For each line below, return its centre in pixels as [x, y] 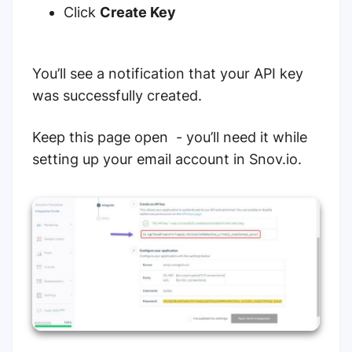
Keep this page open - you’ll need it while [170, 137]
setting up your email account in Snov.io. [169, 159]
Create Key [138, 13]
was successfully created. [119, 96]
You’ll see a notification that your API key [168, 74]
